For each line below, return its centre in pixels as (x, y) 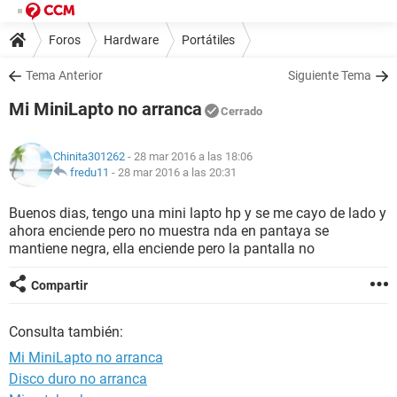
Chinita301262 (89, 156)
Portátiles (208, 39)
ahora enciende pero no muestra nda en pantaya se (169, 231)
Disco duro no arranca (78, 379)
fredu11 (90, 172)
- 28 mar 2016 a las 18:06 (189, 156)
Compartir (59, 285)
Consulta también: (66, 332)
